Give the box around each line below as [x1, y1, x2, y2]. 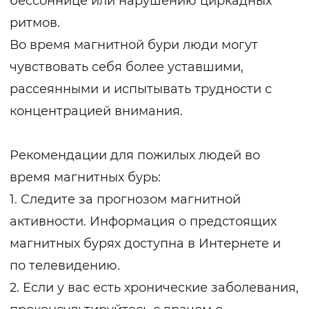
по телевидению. [10, 258, 120, 274]
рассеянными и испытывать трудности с [10, 81, 272, 97]
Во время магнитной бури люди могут [10, 37, 258, 53]
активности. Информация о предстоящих [10, 214, 277, 230]
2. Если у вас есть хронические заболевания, [10, 280, 299, 296]
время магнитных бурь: [10, 170, 161, 186]
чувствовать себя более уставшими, [10, 59, 243, 75]
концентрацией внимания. [10, 103, 183, 119]
